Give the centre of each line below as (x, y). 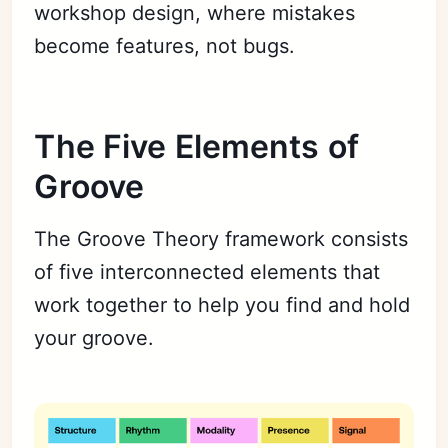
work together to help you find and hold (222, 304)
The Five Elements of (196, 146)
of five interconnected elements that (207, 271)
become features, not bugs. (165, 45)
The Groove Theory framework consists (221, 238)
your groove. (94, 337)
